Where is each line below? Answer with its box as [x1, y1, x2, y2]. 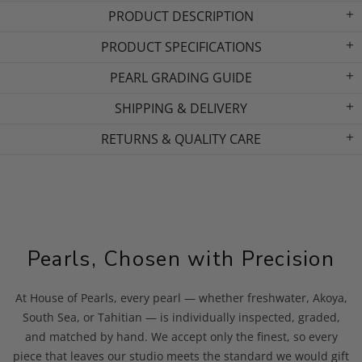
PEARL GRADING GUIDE [110, 68, 252, 86]
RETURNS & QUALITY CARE [101, 129, 261, 148]
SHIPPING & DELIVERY [115, 99, 247, 117]
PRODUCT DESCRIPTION [108, 6, 254, 25]
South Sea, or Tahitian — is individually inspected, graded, [22, 309, 340, 325]
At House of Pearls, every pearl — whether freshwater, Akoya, [15, 289, 347, 305]
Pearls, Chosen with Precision [27, 244, 335, 273]
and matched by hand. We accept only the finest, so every [24, 328, 338, 344]
